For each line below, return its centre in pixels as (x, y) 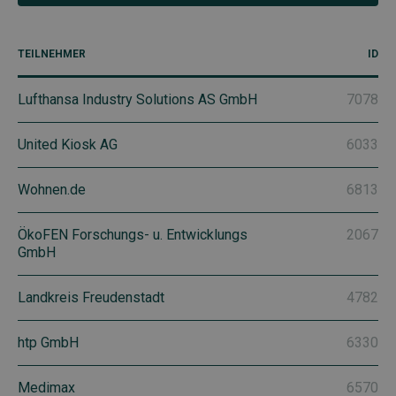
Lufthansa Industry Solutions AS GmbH (137, 100)
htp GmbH (48, 343)
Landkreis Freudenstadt (91, 298)
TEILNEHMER (52, 54)
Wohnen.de (52, 190)
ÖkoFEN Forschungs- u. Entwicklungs (133, 235)
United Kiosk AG (68, 145)
